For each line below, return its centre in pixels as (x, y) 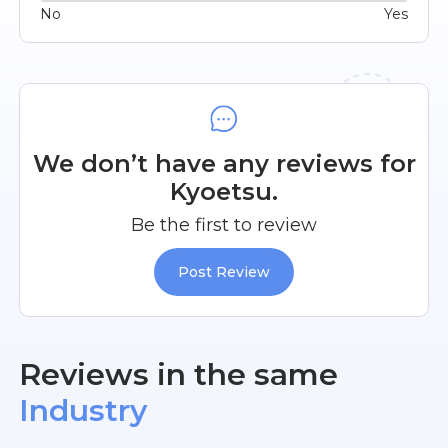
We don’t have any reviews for (224, 164)
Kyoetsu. (224, 192)
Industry (83, 411)
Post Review (224, 271)
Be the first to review (224, 225)
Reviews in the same (179, 375)
